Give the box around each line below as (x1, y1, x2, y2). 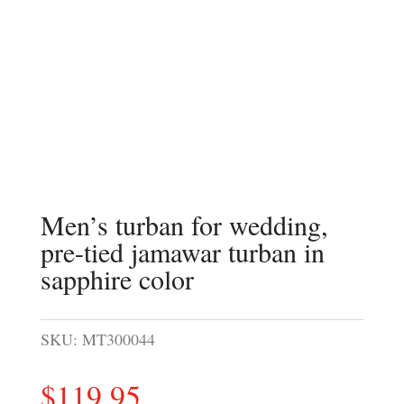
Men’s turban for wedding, (40, 207, 328, 243)
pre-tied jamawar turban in (40, 234, 325, 271)
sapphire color (40, 261, 194, 298)
